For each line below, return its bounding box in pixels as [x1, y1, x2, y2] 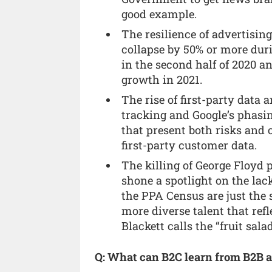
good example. [121, 7, 197, 22]
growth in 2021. [121, 72, 203, 87]
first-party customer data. [121, 138, 257, 153]
